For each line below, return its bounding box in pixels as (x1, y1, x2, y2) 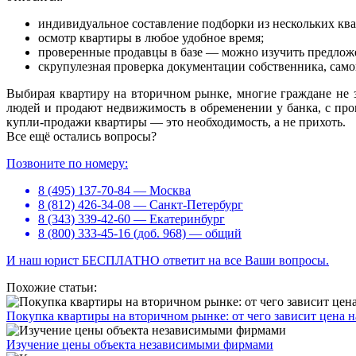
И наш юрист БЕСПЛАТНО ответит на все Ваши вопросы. (6, 253, 329, 268)
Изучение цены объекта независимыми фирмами (6, 338, 273, 352)
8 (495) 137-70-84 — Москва (38, 184, 191, 198)
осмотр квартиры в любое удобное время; (38, 31, 264, 45)
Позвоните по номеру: (6, 157, 128, 171)
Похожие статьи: (6, 281, 97, 295)
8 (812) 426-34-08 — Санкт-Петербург (38, 198, 243, 212)
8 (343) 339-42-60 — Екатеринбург (38, 212, 225, 226)
